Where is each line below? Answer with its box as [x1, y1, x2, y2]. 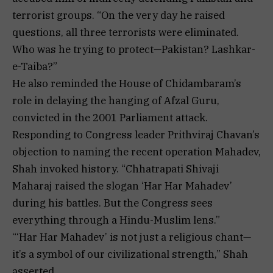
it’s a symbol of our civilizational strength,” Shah [12, 247, 248, 261]
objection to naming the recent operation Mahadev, [12, 144, 261, 158]
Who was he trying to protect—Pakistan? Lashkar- [12, 42, 255, 56]
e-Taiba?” [12, 59, 57, 73]
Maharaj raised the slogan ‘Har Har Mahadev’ [12, 179, 232, 193]
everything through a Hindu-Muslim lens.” [12, 213, 220, 227]
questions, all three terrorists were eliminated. [12, 25, 239, 39]
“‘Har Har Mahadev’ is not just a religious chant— [12, 230, 251, 244]
